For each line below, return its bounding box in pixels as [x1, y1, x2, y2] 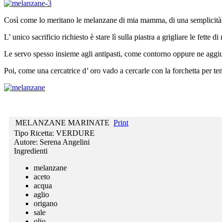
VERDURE [56, 128, 95, 137]
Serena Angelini [40, 137, 90, 146]
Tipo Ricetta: [14, 128, 56, 137]
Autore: [14, 137, 40, 146]
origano [34, 199, 57, 208]
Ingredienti [14, 146, 48, 155]
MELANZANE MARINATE [15, 118, 110, 127]
